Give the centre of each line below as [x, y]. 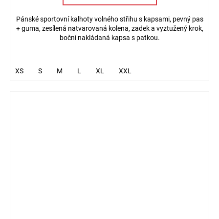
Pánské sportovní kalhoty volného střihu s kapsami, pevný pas [109, 19]
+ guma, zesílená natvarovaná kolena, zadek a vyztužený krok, [109, 28]
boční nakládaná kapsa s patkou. [109, 37]
